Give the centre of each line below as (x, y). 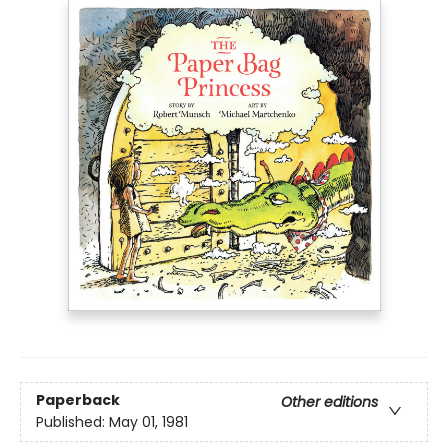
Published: (72, 422)
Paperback (78, 400)
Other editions (329, 402)
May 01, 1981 (148, 422)
